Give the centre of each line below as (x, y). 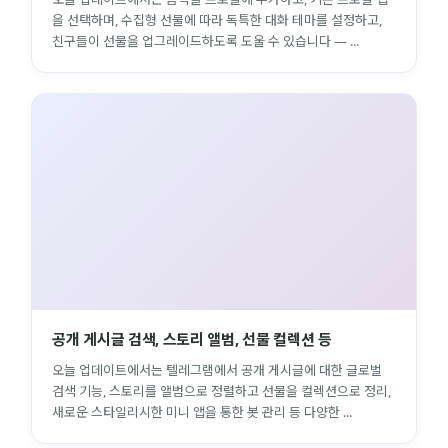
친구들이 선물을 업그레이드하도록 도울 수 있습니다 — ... (205, 40)
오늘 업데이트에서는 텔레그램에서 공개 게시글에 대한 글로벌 (217, 369)
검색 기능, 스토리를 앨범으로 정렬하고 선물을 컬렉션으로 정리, (221, 390)
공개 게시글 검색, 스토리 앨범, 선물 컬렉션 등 (192, 338)
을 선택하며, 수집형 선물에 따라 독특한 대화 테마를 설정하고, (217, 19)
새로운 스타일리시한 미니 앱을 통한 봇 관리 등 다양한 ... (202, 411)
